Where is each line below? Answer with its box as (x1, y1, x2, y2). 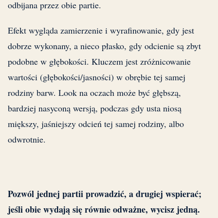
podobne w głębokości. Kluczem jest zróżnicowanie (8, 55, 191, 68)
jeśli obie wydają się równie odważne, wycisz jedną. (8, 203, 200, 216)
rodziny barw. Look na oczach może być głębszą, (8, 87, 181, 99)
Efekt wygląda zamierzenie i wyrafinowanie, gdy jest (8, 24, 194, 36)
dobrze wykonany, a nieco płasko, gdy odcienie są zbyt (8, 40, 201, 52)
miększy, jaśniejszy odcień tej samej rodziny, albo (8, 118, 184, 130)
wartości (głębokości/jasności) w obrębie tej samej (8, 71, 185, 83)
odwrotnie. (8, 133, 46, 145)
